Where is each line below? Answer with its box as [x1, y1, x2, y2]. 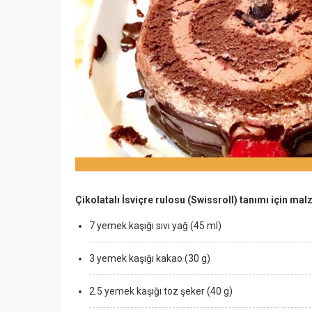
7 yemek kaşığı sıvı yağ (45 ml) [89, 220, 221, 231]
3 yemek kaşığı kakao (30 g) [89, 253, 210, 264]
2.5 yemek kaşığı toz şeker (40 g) [89, 286, 233, 297]
